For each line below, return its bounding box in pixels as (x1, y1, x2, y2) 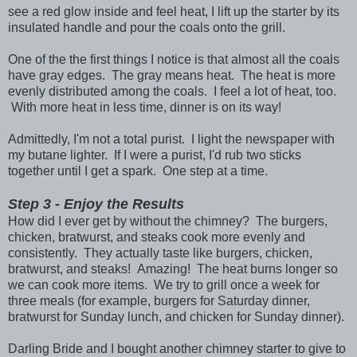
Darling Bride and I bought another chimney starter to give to (8, 341, 346, 355)
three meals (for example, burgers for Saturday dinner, (8, 293, 310, 308)
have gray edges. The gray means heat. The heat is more (8, 68, 335, 82)
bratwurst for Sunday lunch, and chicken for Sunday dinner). (8, 309, 344, 324)
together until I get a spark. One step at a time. (8, 163, 268, 178)
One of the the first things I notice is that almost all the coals (8, 52, 339, 66)
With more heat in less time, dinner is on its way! (8, 100, 281, 114)
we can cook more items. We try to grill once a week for (8, 277, 320, 292)
